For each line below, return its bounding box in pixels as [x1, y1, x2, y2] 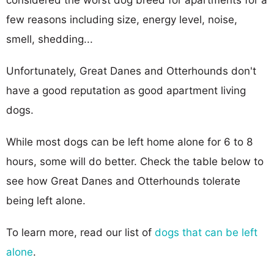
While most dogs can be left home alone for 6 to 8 [6, 135, 253, 148]
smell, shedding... [6, 32, 93, 45]
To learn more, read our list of [6, 226, 155, 239]
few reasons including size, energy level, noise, [6, 13, 237, 26]
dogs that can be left [155, 226, 257, 239]
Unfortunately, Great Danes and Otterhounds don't [6, 64, 256, 77]
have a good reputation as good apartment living [6, 84, 246, 97]
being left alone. [6, 194, 86, 207]
